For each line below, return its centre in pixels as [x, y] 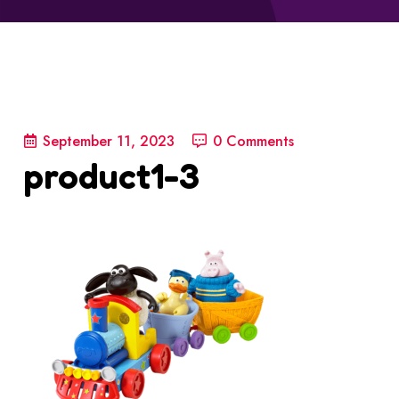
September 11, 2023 [109, 141]
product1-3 [112, 175]
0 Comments [253, 141]
